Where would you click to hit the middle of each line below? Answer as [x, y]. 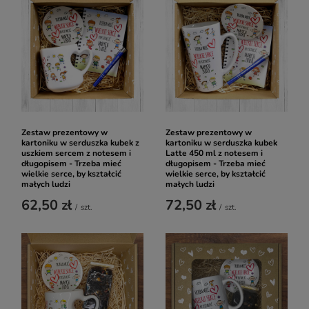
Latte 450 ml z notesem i [214, 153]
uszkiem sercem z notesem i [76, 153]
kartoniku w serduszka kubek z [80, 143]
